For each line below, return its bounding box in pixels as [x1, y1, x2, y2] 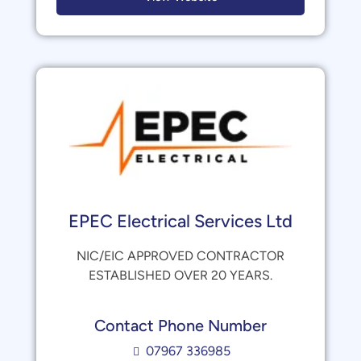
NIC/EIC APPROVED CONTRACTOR [77, 248, 284, 263]
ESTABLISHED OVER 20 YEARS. [89, 268, 272, 283]
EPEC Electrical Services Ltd [68, 210, 293, 232]
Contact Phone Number [94, 316, 267, 335]
